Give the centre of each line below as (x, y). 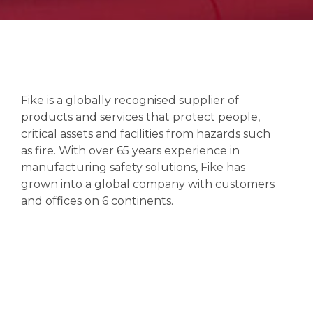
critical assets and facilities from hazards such (146, 133)
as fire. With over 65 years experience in (130, 150)
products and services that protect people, (140, 117)
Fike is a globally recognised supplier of (130, 100)
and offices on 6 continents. (97, 201)
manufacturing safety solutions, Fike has (133, 167)
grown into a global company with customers (148, 184)
